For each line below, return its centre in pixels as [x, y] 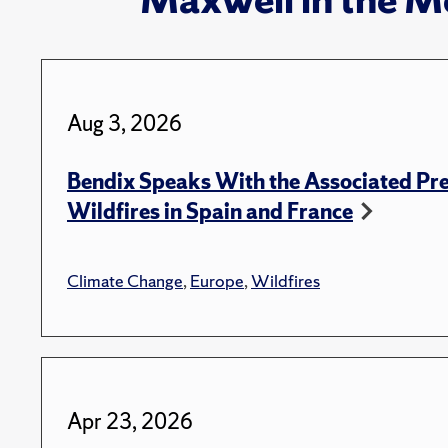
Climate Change [125, 280]
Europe [217, 280]
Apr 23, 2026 [130, 421]
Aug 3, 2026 [124, 123]
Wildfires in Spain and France [210, 211]
